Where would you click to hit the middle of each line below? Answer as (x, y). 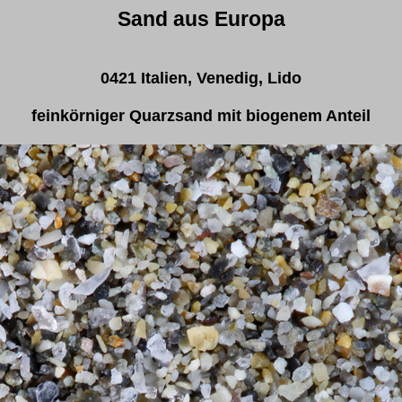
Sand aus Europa (201, 19)
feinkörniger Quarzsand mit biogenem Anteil (201, 116)
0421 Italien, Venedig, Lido (201, 78)
